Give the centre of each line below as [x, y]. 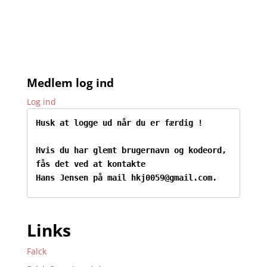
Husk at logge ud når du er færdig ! [119, 122]
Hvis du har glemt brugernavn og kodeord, [131, 150]
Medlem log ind [70, 83]
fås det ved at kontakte [90, 164]
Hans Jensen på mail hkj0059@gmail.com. [126, 177]
